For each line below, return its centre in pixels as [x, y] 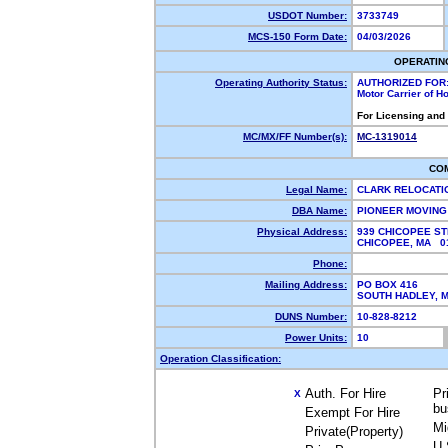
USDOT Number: [307, 15]
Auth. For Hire [345, 393]
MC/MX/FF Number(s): [295, 136]
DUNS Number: [311, 316]
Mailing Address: [306, 284]
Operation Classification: [220, 358]
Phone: [330, 263]
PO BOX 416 [387, 284]
